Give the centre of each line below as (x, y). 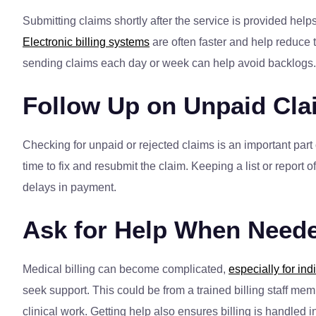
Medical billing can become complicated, (126, 269)
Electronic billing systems (86, 42)
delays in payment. (69, 188)
